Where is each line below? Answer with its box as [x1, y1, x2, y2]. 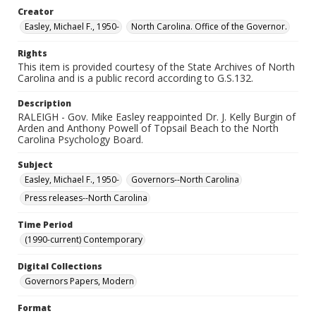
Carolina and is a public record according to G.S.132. [18, 71, 253, 85]
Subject [18, 159, 53, 171]
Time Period [18, 219, 73, 231]
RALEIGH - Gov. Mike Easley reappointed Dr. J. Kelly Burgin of [18, 110, 296, 123]
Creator [18, 6, 54, 18]
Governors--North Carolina [131, 174, 239, 186]
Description [18, 97, 71, 109]
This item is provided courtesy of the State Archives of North [18, 60, 295, 73]
